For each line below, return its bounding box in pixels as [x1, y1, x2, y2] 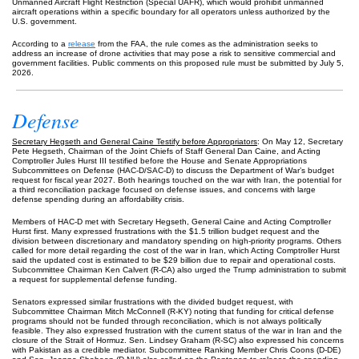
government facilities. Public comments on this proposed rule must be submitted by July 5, [12, 58, 344, 67]
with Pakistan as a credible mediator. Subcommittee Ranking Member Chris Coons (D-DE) [12, 345, 341, 354]
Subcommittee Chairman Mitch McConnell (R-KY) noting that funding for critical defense [12, 307, 334, 316]
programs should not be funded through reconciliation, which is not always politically [12, 317, 321, 325]
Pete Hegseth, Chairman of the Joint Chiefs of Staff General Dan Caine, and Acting [12, 147, 321, 155]
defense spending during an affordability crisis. [12, 195, 184, 204]
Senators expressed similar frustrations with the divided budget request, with [12, 297, 293, 306]
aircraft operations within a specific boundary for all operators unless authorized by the [12, 7, 330, 16]
